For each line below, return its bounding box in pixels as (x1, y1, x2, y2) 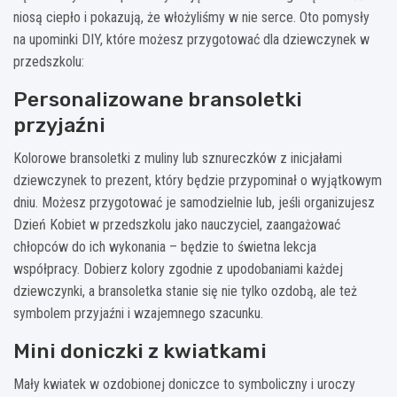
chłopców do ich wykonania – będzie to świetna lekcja (13, 237, 316, 255)
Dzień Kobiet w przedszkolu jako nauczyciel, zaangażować (13, 215, 340, 233)
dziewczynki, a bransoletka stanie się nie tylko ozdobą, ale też (13, 282, 357, 300)
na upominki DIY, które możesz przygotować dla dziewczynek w (13, 30, 370, 48)
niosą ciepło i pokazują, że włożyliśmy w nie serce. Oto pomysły (13, 8, 370, 26)
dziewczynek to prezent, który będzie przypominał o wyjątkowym (13, 171, 382, 189)
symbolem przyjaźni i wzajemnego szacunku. (13, 304, 263, 322)
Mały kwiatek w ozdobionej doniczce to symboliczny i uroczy (13, 375, 355, 393)
